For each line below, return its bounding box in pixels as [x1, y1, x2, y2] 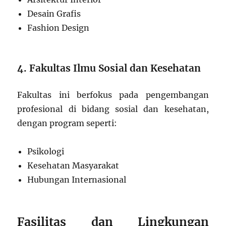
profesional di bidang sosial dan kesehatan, [17, 103, 209, 114]
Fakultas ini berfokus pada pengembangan [17, 89, 209, 100]
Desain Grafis [27, 8, 81, 19]
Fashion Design [27, 22, 90, 33]
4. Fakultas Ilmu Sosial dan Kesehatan [17, 62, 201, 74]
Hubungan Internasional [27, 174, 127, 185]
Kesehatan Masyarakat [27, 160, 120, 171]
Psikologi [27, 146, 65, 156]
